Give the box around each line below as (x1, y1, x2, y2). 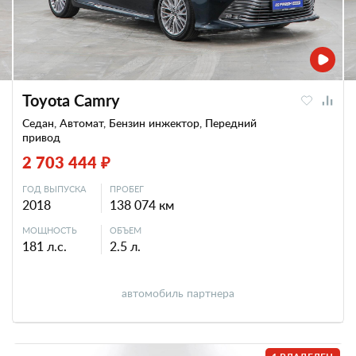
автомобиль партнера (122, 285, 234, 300)
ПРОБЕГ (110, 183, 144, 195)
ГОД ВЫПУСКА (22, 183, 86, 195)
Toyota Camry (22, 89, 120, 111)
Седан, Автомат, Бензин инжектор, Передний (22, 115, 257, 130)
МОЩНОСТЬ (22, 224, 77, 236)
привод (22, 130, 60, 145)
